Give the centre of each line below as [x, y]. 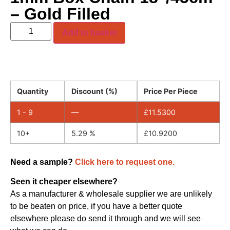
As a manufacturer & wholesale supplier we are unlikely [111, 194]
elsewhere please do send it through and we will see [106, 218]
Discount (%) [94, 91]
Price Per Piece [171, 91]
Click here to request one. [125, 162]
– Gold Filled [60, 14]
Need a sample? [43, 162]
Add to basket [89, 32]
